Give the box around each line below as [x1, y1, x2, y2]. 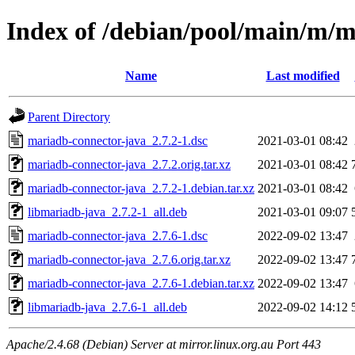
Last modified [265, 68, 340, 82]
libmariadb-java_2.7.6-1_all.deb [28, 300, 187, 314]
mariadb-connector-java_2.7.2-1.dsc [28, 133, 208, 147]
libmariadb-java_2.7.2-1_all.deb [28, 204, 187, 219]
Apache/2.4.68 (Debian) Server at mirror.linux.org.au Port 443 [6, 337, 321, 351]
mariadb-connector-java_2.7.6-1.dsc [28, 228, 208, 242]
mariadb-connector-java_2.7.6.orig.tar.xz [28, 252, 231, 266]
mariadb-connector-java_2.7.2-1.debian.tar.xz [28, 181, 254, 195]
